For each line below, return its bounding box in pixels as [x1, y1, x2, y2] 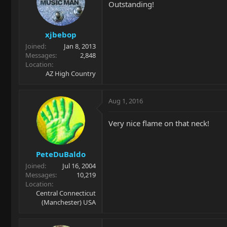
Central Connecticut [36, 188, 96, 198]
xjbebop [45, 29, 77, 40]
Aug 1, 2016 [108, 96, 143, 106]
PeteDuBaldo [35, 148, 86, 159]
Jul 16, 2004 [62, 161, 96, 170]
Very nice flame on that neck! [108, 118, 209, 129]
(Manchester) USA [42, 197, 96, 207]
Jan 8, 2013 [64, 42, 96, 51]
